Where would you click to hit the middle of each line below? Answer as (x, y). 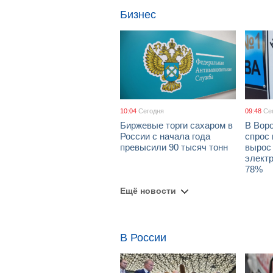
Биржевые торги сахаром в (176, 125)
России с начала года (165, 136)
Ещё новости (148, 191)
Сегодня (151, 111)
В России (143, 238)
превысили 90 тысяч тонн (174, 147)
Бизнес (138, 15)
